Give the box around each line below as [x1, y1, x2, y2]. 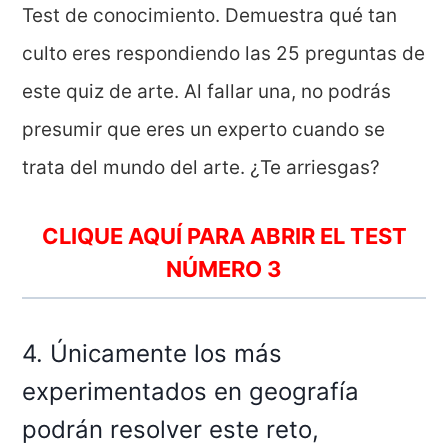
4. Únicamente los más [22, 338, 283, 368]
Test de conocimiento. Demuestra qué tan [22, 3, 398, 27]
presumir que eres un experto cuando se [22, 117, 386, 141]
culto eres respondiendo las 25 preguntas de [22, 41, 426, 65]
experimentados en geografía [22, 376, 360, 406]
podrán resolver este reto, [22, 414, 320, 444]
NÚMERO [166, 255, 267, 282]
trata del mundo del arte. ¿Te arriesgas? [22, 155, 381, 179]
